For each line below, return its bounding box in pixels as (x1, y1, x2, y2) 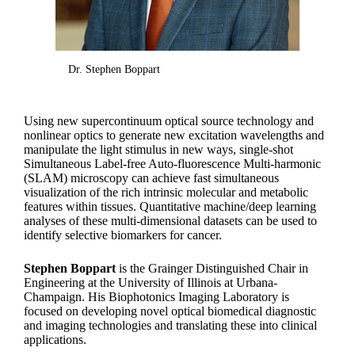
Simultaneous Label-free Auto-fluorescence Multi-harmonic (24, 156, 322, 170)
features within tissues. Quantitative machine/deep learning (24, 199, 317, 213)
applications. (24, 332, 87, 346)
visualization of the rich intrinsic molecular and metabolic (24, 185, 309, 199)
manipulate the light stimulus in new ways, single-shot (24, 142, 294, 156)
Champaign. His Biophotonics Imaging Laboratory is (24, 289, 290, 303)
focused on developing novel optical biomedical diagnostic (24, 303, 317, 318)
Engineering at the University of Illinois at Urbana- (24, 275, 278, 289)
